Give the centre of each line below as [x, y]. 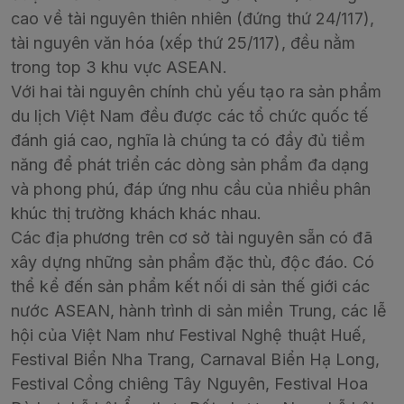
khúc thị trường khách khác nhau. [137, 214]
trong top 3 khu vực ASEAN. [119, 68]
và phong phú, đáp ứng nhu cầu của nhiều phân [191, 189]
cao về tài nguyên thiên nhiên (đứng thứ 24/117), [193, 19]
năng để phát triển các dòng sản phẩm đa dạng [190, 165]
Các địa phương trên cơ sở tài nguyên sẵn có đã [192, 238]
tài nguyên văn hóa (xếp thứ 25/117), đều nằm [184, 43]
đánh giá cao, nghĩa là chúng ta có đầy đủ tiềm [188, 141]
